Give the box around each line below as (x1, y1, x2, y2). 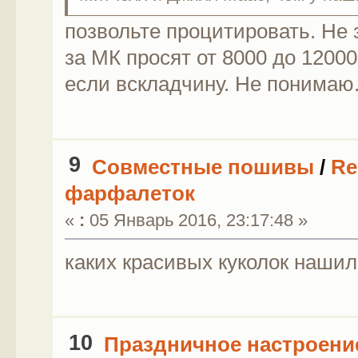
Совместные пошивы (91, 154, 314, 179)
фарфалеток (64, 181, 195, 205)
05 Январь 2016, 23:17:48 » (84, 209, 308, 230)
